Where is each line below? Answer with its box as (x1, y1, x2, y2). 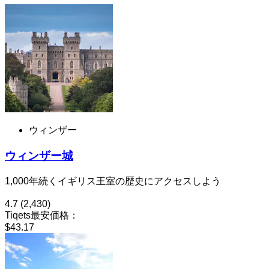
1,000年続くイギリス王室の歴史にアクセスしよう (5, 175, 221, 186)
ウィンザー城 (5, 149, 73, 162)
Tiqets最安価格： (5, 210, 79, 220)
